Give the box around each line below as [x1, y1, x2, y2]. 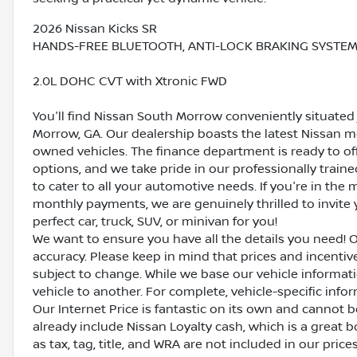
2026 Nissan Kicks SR [33, 22, 157, 37]
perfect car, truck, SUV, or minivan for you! [33, 214, 277, 229]
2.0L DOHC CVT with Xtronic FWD [33, 74, 227, 89]
